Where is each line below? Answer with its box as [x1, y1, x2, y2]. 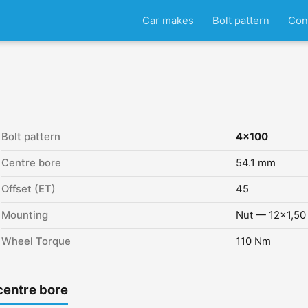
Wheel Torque [1, 235, 71, 247]
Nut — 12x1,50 [236, 209, 306, 221]
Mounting [1, 209, 48, 221]
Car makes [142, 14, 194, 27]
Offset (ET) [1, 183, 56, 195]
